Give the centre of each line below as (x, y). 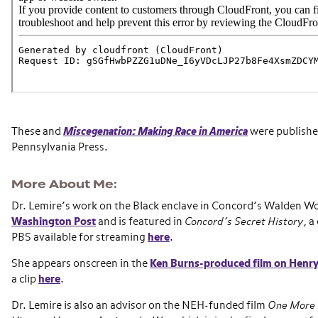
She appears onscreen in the (81, 264)
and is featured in (140, 222)
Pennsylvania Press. (60, 147)
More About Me (62, 185)
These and (37, 132)
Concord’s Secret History (244, 222)
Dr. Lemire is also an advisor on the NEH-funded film (139, 306)
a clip (25, 279)
